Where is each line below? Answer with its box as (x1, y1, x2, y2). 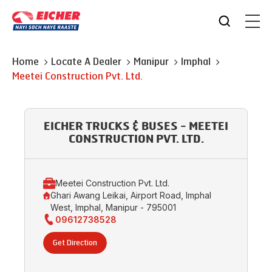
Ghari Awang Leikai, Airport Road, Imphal (50, 190, 212, 200)
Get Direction (53, 239, 97, 247)
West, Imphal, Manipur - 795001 (50, 202, 177, 212)
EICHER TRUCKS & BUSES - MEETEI (44, 121, 228, 132)
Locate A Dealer (51, 56, 121, 67)
